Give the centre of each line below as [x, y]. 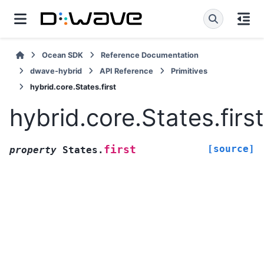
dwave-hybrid [56, 71]
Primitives [189, 71]
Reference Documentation [150, 55]
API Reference [126, 71]
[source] [231, 148]
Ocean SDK [63, 55]
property [33, 150]
